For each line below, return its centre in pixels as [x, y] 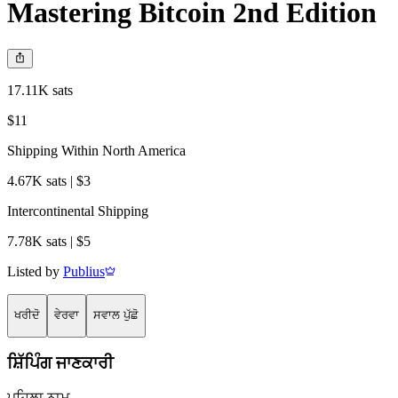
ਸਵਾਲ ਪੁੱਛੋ [116, 315]
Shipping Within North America [96, 150]
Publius [84, 271]
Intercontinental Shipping [78, 211]
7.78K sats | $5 [49, 241]
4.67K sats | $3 [49, 180]
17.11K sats [40, 90]
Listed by [33, 271]
